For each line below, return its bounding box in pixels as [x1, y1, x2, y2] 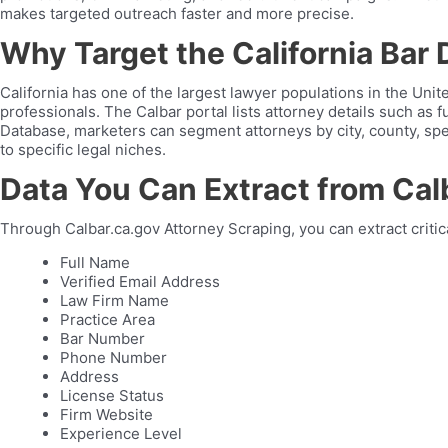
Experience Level [60, 424, 182, 443]
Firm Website [60, 405, 153, 424]
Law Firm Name [60, 291, 169, 310]
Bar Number [60, 329, 145, 348]
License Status [60, 386, 164, 405]
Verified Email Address [60, 272, 220, 291]
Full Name [60, 253, 130, 272]
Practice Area [60, 310, 155, 329]
